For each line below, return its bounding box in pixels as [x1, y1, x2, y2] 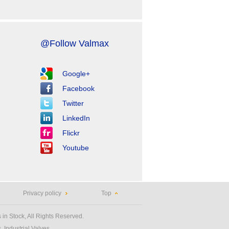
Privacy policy [22, 190, 61, 197]
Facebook [62, 84, 95, 93]
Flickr [62, 129, 80, 137]
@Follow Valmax [40, 38, 109, 49]
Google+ [62, 70, 90, 78]
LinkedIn [62, 114, 90, 122]
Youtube [62, 144, 89, 152]
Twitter [62, 99, 84, 107]
